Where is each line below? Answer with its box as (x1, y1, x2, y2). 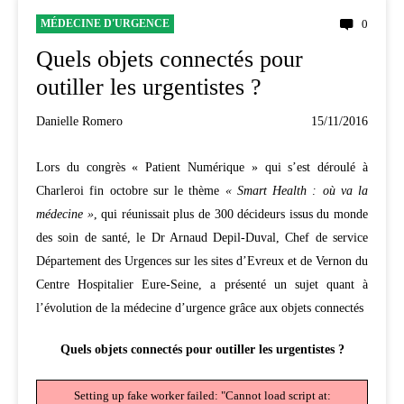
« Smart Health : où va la (225, 183, 368, 197)
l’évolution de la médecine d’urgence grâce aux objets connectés (36, 300, 363, 315)
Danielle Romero (36, 114, 123, 128)
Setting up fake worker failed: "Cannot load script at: (73, 388, 331, 402)
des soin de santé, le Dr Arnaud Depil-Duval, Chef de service (36, 230, 368, 244)
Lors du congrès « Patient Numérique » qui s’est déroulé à (36, 160, 368, 174)
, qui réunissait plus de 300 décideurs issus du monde (93, 207, 369, 221)
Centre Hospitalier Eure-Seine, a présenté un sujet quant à (36, 277, 368, 291)
